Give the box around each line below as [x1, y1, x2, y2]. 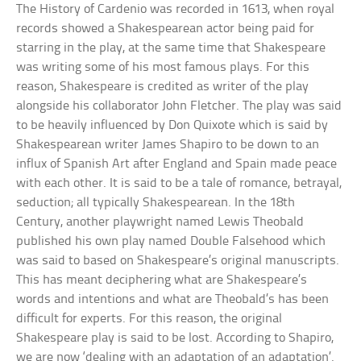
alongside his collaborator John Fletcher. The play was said [16, 98, 342, 113]
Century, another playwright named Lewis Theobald [16, 214, 305, 229]
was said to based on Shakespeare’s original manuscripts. [16, 253, 340, 268]
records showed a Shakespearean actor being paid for [16, 21, 315, 35]
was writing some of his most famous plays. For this [16, 60, 310, 74]
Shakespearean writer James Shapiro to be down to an [16, 137, 320, 151]
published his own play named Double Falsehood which [16, 234, 326, 248]
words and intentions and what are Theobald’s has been [16, 292, 330, 306]
